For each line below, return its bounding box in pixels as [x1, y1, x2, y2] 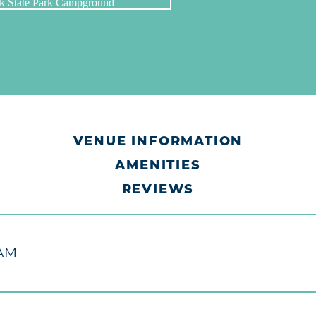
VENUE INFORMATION [73, 135, 243, 150]
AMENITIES [115, 159, 201, 174]
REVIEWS [121, 183, 195, 197]
